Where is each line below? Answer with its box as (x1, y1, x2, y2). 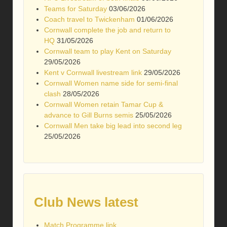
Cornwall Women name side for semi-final (44, 79, 178, 88)
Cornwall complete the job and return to (44, 26, 171, 34)
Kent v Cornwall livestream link (44, 68, 142, 77)
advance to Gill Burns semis (44, 111, 133, 120)
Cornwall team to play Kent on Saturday (44, 47, 171, 56)
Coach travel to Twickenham (44, 15, 135, 24)
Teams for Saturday (44, 5, 107, 13)
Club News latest (34, 194, 138, 210)
